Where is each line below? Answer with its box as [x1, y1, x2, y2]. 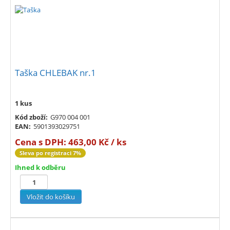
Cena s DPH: [15, 136, 68, 148]
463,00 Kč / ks [68, 136, 126, 148]
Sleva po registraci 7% [20, 149, 81, 157]
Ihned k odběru [15, 163, 66, 172]
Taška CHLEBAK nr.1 [15, 67, 96, 79]
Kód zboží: [15, 112, 48, 122]
